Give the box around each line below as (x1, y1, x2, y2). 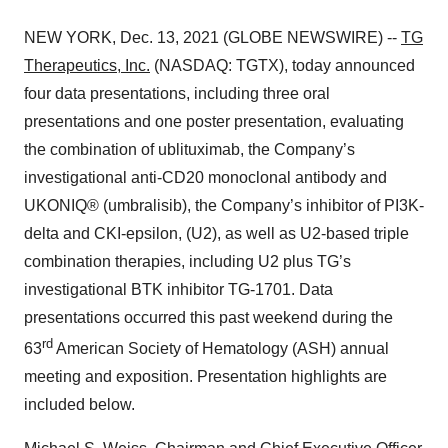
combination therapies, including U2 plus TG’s (24, 253, 351, 270)
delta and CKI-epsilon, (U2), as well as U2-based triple (24, 225, 409, 242)
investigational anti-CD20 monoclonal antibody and (24, 169, 387, 186)
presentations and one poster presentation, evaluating (24, 113, 404, 130)
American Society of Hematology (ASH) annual (53, 340, 389, 358)
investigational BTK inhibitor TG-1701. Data (24, 281, 333, 298)
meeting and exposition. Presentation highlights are (24, 368, 387, 386)
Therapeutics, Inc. (24, 57, 150, 74)
